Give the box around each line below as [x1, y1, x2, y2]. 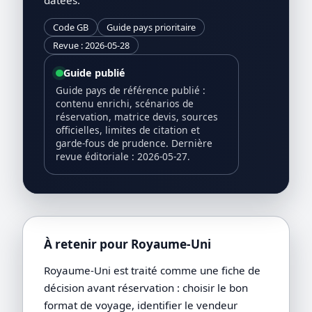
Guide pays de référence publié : [56, 84, 206, 97]
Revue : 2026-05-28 [53, 39, 130, 52]
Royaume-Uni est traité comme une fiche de [44, 263, 261, 277]
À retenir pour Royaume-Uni [44, 236, 212, 253]
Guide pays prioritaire [107, 20, 196, 33]
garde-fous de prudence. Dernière [56, 136, 213, 150]
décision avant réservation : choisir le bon [44, 280, 249, 295]
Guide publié [63, 66, 125, 80]
